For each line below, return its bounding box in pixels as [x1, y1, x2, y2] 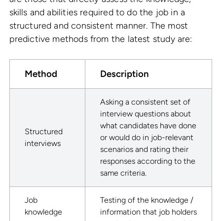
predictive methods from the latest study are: [9, 34, 192, 45]
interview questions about [100, 109, 191, 119]
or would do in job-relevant [100, 133, 193, 143]
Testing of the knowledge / [100, 195, 193, 205]
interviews [24, 139, 61, 148]
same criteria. [100, 168, 147, 178]
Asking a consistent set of [100, 97, 190, 107]
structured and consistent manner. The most [9, 20, 188, 32]
